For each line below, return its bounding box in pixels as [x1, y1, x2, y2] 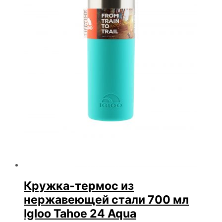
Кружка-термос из [24, 179, 134, 193]
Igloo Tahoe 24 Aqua [24, 207, 136, 221]
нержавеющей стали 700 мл [24, 193, 189, 207]
